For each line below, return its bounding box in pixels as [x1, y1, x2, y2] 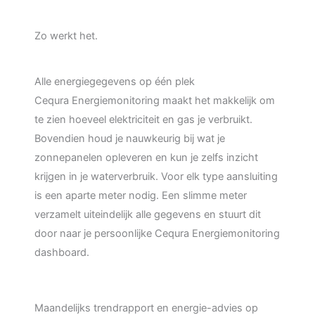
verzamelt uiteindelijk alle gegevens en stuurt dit [34, 207, 262, 221]
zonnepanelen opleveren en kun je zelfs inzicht [34, 150, 259, 164]
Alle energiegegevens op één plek [34, 75, 195, 88]
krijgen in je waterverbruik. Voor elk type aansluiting [34, 169, 278, 183]
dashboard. [34, 245, 90, 259]
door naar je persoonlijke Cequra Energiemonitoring [34, 226, 281, 240]
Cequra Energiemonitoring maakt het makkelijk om [34, 94, 276, 107]
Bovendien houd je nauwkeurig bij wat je [34, 131, 226, 145]
